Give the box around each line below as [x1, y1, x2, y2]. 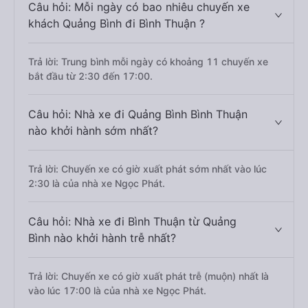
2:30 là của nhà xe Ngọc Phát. [28, 177, 165, 189]
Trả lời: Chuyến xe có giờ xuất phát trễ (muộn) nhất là [28, 270, 269, 282]
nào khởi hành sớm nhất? [28, 124, 158, 137]
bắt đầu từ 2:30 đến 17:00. [28, 70, 153, 82]
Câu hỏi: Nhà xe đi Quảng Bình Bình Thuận [28, 107, 247, 121]
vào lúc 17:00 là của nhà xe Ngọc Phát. [28, 285, 206, 296]
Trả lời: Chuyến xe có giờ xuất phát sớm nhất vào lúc [28, 163, 267, 175]
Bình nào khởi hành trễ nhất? [28, 231, 176, 245]
